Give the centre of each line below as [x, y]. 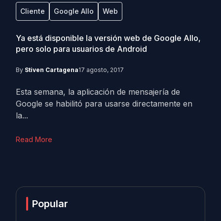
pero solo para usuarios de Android [81, 49]
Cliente [33, 11]
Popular [50, 204]
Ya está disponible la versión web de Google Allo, [108, 38]
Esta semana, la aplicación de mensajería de [98, 92]
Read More [34, 139]
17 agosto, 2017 [101, 70]
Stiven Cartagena [52, 70]
